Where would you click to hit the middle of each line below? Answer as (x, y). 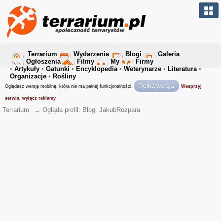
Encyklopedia (97, 69)
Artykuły (27, 69)
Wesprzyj (191, 86)
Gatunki (58, 69)
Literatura (182, 69)
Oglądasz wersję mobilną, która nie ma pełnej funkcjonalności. (70, 86)
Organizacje (28, 76)
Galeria (169, 54)
